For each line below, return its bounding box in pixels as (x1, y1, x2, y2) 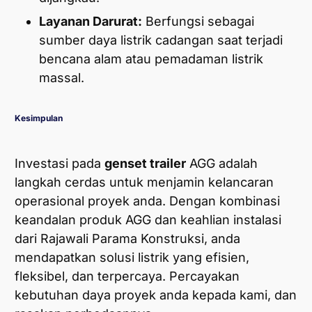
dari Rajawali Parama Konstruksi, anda (15, 231, 240, 247)
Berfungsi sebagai (142, 14, 254, 29)
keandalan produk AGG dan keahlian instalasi (15, 212, 281, 228)
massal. (39, 70, 84, 86)
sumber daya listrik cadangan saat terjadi (39, 33, 283, 48)
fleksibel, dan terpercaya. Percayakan (15, 269, 240, 284)
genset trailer (104, 156, 186, 171)
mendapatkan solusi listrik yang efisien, (15, 250, 249, 265)
